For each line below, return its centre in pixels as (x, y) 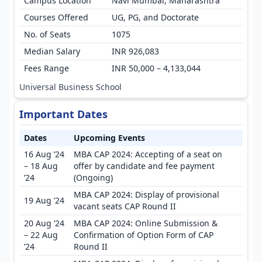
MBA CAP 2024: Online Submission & (146, 223)
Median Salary (52, 51)
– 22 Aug (41, 235)
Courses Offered (56, 17)
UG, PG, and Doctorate (155, 17)
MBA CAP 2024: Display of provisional (146, 194)
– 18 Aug (41, 166)
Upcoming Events (109, 138)
